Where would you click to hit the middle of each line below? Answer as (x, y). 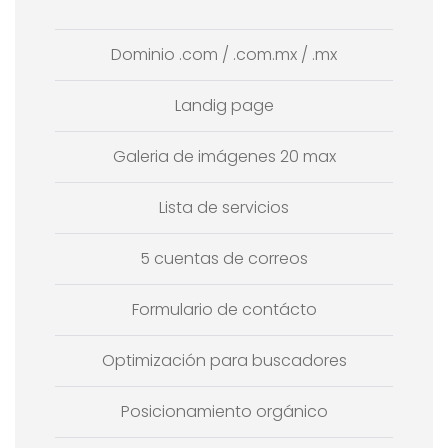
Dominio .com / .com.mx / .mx (224, 54)
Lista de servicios (224, 207)
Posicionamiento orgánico (224, 411)
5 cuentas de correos (224, 258)
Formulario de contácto (224, 309)
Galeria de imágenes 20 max (224, 156)
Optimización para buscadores (224, 360)
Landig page (224, 105)
